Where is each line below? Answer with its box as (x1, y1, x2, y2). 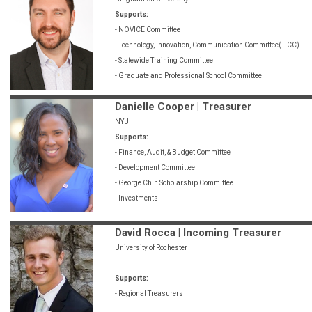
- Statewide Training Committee (115, 56, 213, 65)
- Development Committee (115, 164, 195, 172)
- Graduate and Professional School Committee (115, 72, 262, 80)
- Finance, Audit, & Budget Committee (115, 148, 231, 157)
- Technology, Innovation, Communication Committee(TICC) (115, 41, 299, 49)
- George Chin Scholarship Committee (115, 179, 233, 187)
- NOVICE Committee (115, 26, 180, 34)
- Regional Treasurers (115, 290, 183, 298)
